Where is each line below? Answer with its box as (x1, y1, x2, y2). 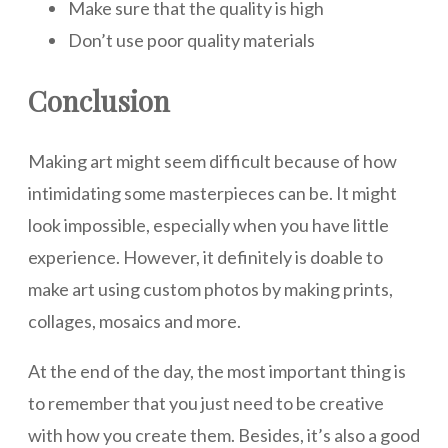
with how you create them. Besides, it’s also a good (28, 423, 420, 446)
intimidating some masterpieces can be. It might (28, 181, 397, 204)
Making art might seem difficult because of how (28, 149, 397, 172)
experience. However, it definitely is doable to (28, 245, 383, 268)
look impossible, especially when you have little (28, 213, 389, 236)
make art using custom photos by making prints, (28, 277, 393, 300)
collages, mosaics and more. (28, 309, 244, 332)
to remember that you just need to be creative (28, 391, 384, 414)
